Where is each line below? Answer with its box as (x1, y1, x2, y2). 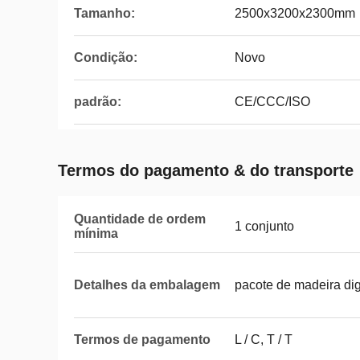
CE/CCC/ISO (235, 95, 310, 108)
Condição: (74, 51, 137, 64)
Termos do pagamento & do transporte (58, 162, 354, 179)
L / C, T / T (235, 333, 292, 346)
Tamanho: (74, 6, 135, 20)
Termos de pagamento (74, 333, 211, 346)
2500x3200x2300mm (235, 6, 355, 20)
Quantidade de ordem (74, 212, 206, 226)
